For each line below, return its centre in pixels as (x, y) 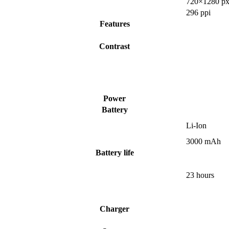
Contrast (114, 47)
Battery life (114, 153)
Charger (114, 209)
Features (114, 24)
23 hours (200, 175)
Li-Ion (196, 126)
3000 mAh (203, 142)
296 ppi (198, 13)
